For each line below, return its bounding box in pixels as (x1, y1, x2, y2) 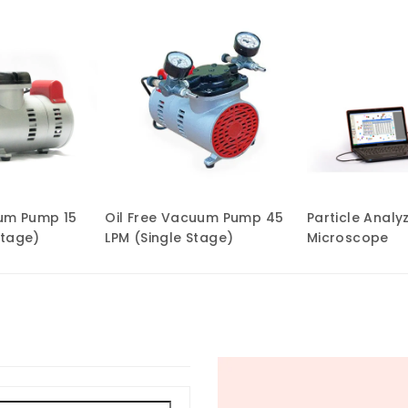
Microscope (306, 228, 389, 247)
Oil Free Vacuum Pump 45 (105, 208, 284, 227)
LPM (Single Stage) (105, 228, 234, 247)
